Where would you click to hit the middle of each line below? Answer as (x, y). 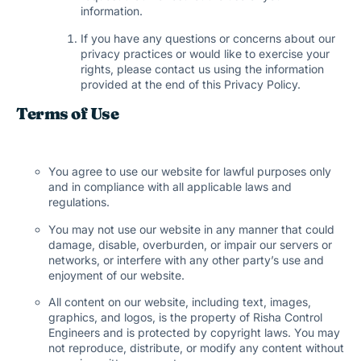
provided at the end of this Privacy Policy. (191, 84)
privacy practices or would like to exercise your (205, 53)
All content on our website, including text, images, (180, 302)
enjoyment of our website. (116, 275)
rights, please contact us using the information (202, 68)
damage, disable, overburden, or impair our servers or (190, 244)
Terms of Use (67, 113)
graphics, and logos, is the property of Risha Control (185, 317)
